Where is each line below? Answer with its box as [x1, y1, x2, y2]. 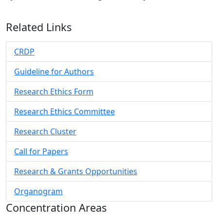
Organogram [14, 185, 63, 197]
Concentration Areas [6, 200, 107, 215]
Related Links [6, 19, 72, 34]
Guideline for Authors [14, 66, 94, 77]
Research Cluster [14, 126, 76, 137]
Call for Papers [14, 145, 68, 157]
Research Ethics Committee [14, 106, 115, 117]
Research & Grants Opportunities [14, 165, 137, 177]
